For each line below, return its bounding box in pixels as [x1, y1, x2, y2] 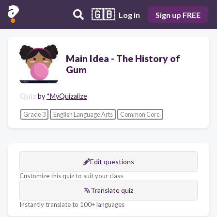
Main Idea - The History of [66, 53, 180, 64]
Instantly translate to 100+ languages [19, 201, 124, 209]
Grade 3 [23, 110, 46, 118]
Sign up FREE [155, 10, 201, 19]
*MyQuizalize [46, 92, 87, 100]
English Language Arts [53, 110, 113, 118]
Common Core [120, 110, 160, 118]
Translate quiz [91, 186, 133, 195]
